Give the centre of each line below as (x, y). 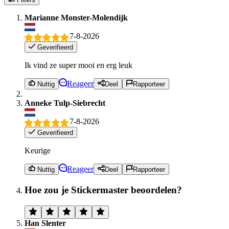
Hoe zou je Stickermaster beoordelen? (103, 190)
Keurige (38, 150)
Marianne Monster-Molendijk (76, 18)
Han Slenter (45, 223)
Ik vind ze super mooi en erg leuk (78, 65)
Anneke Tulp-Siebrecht (65, 103)
